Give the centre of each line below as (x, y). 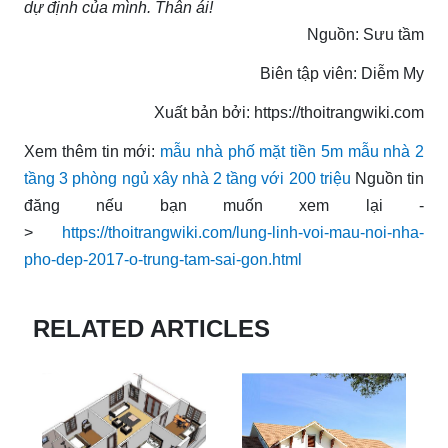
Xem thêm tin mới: (92, 152)
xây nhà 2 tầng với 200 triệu (251, 179)
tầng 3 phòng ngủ (86, 179)
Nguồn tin (387, 179)
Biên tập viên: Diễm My (342, 74)
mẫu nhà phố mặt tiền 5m (251, 152)
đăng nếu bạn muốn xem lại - (224, 206)
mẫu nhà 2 (385, 152)
